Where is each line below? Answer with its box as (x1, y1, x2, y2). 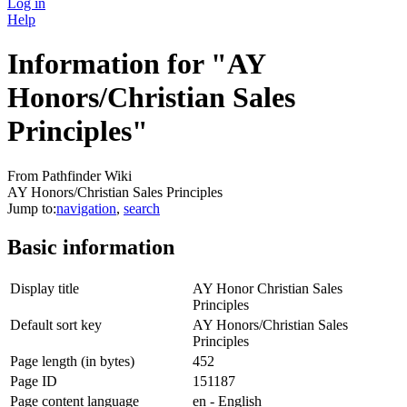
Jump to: (7, 200, 56, 216)
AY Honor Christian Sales (193, 280, 342, 296)
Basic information (7, 234, 174, 259)
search (124, 200, 160, 216)
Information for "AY (7, 47, 265, 81)
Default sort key (10, 316, 102, 333)
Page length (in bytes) (10, 352, 134, 369)
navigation (56, 200, 116, 216)
